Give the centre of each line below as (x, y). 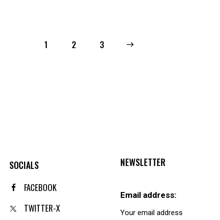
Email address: (148, 195)
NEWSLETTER (143, 162)
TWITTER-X (42, 208)
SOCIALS (24, 165)
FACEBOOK (40, 188)
